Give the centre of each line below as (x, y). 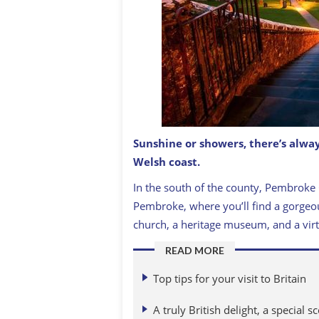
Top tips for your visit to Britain (230, 278)
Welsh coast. (167, 162)
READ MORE (195, 250)
